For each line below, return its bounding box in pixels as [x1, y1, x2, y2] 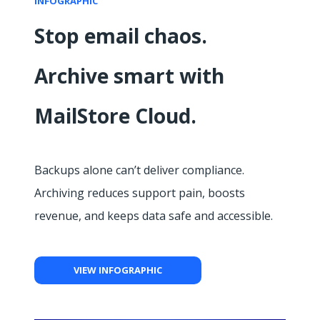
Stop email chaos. [34, 21, 207, 49]
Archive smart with [34, 61, 224, 89]
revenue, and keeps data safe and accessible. [34, 207, 273, 224]
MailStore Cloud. [34, 101, 196, 129]
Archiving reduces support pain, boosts [34, 184, 245, 201]
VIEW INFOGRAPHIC [74, 263, 162, 276]
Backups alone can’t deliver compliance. [34, 161, 244, 178]
